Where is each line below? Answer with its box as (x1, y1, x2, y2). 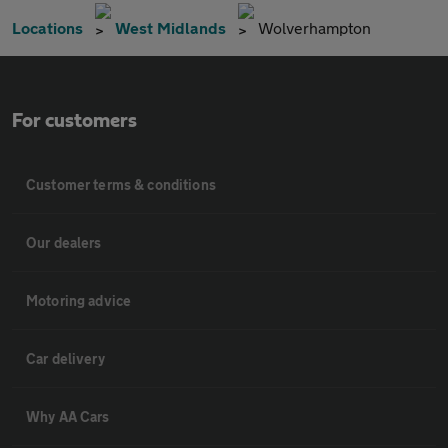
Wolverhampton (258, 18, 371, 38)
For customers (12, 111, 137, 132)
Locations (12, 18, 83, 38)
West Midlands (115, 18, 226, 38)
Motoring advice (26, 292, 132, 310)
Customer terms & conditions (26, 176, 216, 194)
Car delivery (26, 350, 105, 368)
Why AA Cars (26, 408, 110, 426)
